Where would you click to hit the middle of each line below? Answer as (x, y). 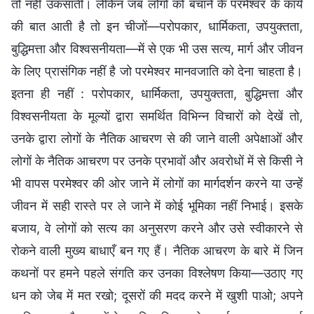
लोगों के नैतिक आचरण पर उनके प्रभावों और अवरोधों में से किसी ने (157, 161)
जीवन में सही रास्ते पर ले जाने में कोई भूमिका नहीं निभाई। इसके (157, 206)
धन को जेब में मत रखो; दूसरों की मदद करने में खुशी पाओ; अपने (157, 296)
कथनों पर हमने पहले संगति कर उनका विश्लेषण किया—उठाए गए (157, 273)
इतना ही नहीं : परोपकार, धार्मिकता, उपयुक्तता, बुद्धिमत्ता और (157, 94)
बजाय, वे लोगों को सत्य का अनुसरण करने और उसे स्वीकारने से (157, 228)
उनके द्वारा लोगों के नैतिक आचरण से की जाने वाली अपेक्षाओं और (157, 139)
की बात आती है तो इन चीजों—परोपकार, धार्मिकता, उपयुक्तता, (157, 27)
